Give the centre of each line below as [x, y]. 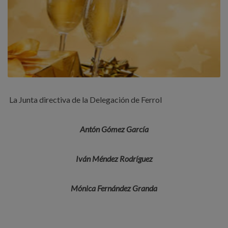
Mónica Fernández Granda [114, 188]
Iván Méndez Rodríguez [114, 159]
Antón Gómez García [114, 129]
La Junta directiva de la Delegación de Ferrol [85, 100]
